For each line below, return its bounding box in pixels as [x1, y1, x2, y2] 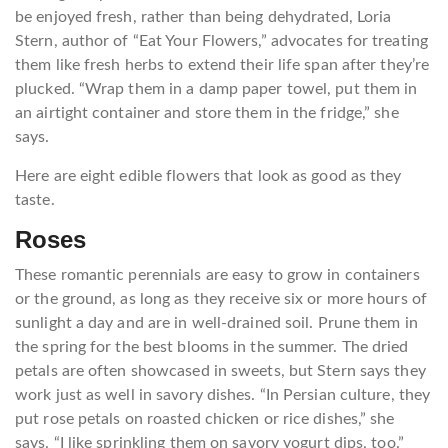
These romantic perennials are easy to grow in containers [15, 267, 420, 283]
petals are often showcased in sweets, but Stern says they [15, 363, 426, 379]
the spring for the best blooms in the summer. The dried [15, 339, 409, 355]
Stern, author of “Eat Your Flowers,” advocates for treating [15, 33, 428, 49]
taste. [15, 192, 55, 208]
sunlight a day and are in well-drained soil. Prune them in [15, 315, 418, 331]
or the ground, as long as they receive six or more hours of [15, 291, 427, 307]
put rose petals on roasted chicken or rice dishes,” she [15, 411, 395, 427]
